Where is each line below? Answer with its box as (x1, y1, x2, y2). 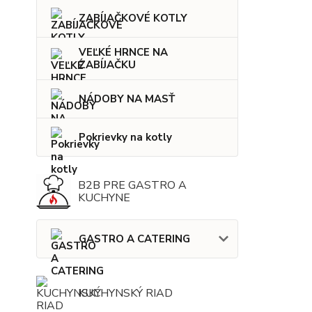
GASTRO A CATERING (79, 232, 190, 247)
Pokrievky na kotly (79, 130, 172, 145)
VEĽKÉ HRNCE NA (79, 45, 168, 60)
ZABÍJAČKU (79, 58, 136, 72)
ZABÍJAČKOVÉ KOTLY (79, 11, 187, 26)
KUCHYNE (78, 190, 130, 206)
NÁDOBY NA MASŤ (79, 92, 175, 107)
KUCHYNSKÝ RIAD (78, 286, 173, 302)
